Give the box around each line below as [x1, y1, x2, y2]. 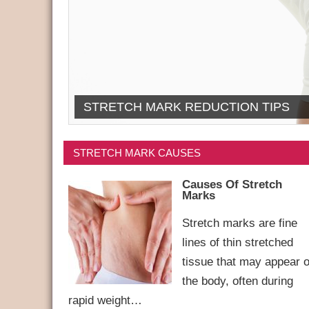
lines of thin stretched [181, 235, 293, 250]
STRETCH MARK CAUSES [73, 147, 201, 159]
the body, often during [181, 274, 293, 288]
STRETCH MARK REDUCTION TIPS [83, 99, 290, 114]
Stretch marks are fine [181, 216, 297, 230]
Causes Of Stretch [181, 178, 282, 191]
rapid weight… [68, 293, 142, 308]
